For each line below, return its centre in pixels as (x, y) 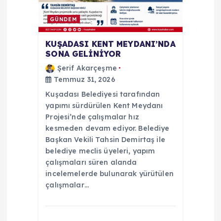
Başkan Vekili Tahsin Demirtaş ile (105, 139)
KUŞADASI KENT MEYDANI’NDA (110, 44)
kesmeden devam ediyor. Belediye (108, 128)
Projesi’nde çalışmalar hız (92, 117)
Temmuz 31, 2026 (83, 79)
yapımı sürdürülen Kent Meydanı (104, 105)
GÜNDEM (64, 19)
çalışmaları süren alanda (91, 162)
